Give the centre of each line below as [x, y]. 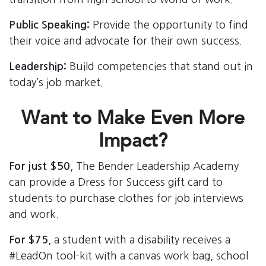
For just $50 [39, 166]
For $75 [28, 240]
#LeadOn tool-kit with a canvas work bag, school [129, 256]
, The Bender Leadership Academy [154, 166]
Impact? [133, 142]
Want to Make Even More [133, 120]
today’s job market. [56, 82]
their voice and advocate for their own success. [126, 41]
